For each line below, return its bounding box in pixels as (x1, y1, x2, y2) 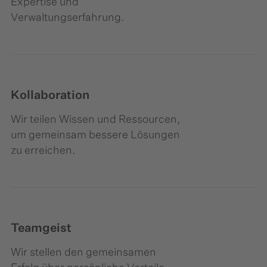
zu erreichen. (11, 145, 75, 157)
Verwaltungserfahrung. (11, 13, 124, 24)
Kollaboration (11, 89, 89, 102)
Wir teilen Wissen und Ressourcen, (11, 114, 180, 126)
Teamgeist (11, 222, 72, 235)
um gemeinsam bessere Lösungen (11, 130, 180, 141)
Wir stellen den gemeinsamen (11, 247, 156, 259)
